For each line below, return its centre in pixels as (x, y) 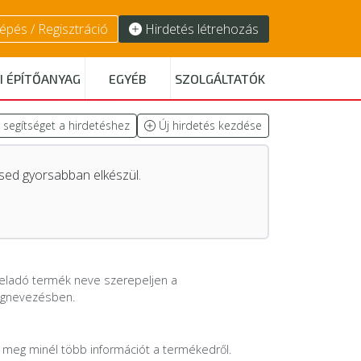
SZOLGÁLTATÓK (220, 79)
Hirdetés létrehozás (202, 29)
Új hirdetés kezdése (209, 125)
